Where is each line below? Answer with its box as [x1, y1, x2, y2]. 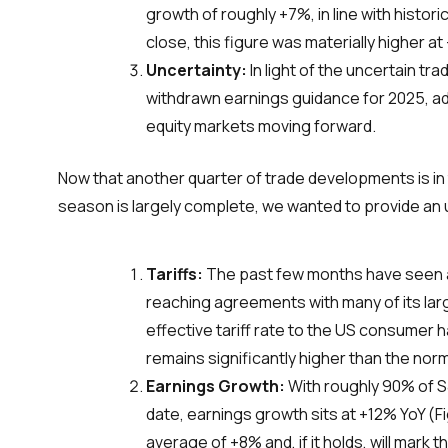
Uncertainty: [146, 58, 250, 81]
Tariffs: [146, 262, 203, 285]
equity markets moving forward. [146, 114, 376, 137]
